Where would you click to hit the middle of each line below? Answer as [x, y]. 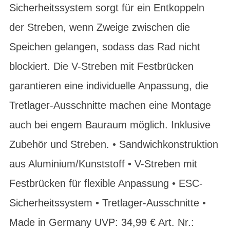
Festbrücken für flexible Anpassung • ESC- [106, 183]
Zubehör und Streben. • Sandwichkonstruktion [114, 144]
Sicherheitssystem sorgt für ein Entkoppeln [107, 8]
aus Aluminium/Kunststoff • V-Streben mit [103, 164]
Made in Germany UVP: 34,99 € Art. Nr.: [102, 222]
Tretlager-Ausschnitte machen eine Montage [110, 105]
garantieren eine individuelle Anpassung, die [109, 86]
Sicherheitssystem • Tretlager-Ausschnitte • [108, 203]
